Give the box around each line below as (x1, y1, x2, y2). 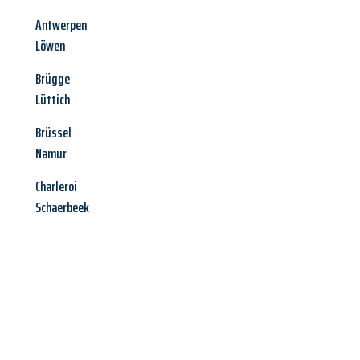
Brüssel (35, 121, 72, 145)
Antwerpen (35, 14, 87, 37)
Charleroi (35, 175, 77, 198)
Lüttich (35, 88, 70, 112)
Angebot (213, 319, 309, 356)
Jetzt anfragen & (22, 319, 213, 356)
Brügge (35, 67, 70, 91)
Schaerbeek (35, 196, 89, 219)
